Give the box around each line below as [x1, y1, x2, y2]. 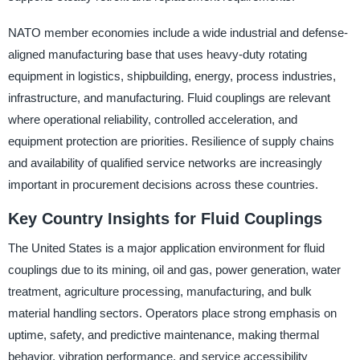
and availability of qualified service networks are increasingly [7, 156, 322, 170]
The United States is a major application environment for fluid [7, 240, 325, 255]
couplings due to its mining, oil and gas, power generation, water [7, 262, 341, 276]
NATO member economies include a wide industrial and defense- [7, 26, 348, 39]
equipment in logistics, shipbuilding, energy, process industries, [7, 69, 336, 83]
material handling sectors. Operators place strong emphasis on [7, 305, 337, 320]
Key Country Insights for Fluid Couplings [7, 210, 322, 227]
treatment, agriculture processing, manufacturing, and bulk [7, 284, 312, 298]
